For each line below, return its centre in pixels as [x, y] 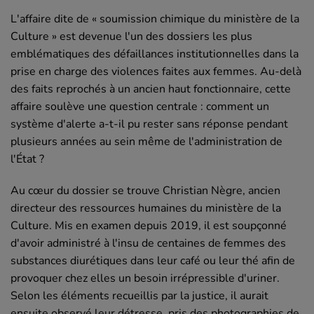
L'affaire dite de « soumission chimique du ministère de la [155, 19]
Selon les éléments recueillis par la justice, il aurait [139, 296]
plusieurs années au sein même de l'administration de [146, 142]
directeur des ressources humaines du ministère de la [146, 209]
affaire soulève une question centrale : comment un [140, 107]
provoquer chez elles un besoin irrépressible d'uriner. [145, 279]
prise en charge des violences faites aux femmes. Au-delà [156, 72]
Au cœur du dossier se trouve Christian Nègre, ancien [145, 191]
